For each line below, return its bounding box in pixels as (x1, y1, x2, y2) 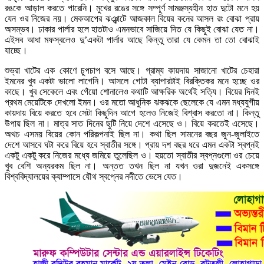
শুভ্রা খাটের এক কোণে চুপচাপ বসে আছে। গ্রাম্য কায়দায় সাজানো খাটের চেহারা (5, 65, 259, 75)
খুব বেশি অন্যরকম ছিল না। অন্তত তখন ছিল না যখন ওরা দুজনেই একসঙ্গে (5, 160, 259, 171)
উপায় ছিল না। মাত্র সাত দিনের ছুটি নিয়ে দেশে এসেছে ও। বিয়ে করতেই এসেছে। (5, 118, 259, 128)
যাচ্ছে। (5, 45, 28, 55)
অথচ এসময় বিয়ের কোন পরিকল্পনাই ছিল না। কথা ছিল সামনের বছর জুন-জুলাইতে (5, 128, 259, 139)
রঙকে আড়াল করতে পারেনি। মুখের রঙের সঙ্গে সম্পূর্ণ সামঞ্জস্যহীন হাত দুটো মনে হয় (5, 2, 259, 13)
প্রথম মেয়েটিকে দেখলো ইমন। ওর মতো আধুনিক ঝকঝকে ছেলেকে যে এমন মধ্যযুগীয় (5, 97, 259, 107)
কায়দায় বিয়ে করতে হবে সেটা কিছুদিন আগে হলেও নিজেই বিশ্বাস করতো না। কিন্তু (5, 107, 259, 118)
